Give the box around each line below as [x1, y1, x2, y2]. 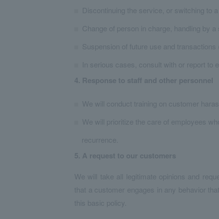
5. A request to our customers [74, 150, 176, 161]
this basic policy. [74, 197, 127, 208]
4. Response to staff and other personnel [74, 75, 213, 86]
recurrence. [82, 134, 118, 145]
